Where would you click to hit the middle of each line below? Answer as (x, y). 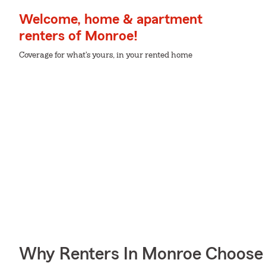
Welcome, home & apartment (111, 20)
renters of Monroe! (78, 36)
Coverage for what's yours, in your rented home (106, 55)
